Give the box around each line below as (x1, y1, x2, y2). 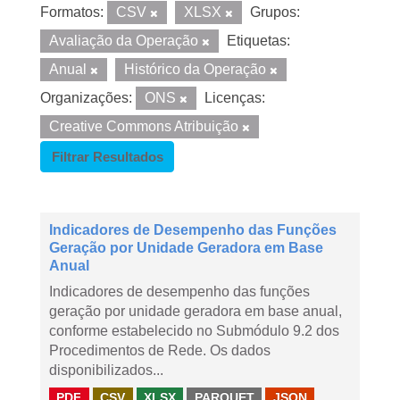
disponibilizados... (49, 362, 163, 378)
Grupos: (250, 4, 300, 20)
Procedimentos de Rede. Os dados (49, 343, 271, 358)
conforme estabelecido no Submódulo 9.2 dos (49, 323, 339, 338)
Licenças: (204, 90, 265, 105)
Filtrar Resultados (51, 149, 163, 164)
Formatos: (40, 4, 104, 20)
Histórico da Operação (124, 62, 270, 77)
